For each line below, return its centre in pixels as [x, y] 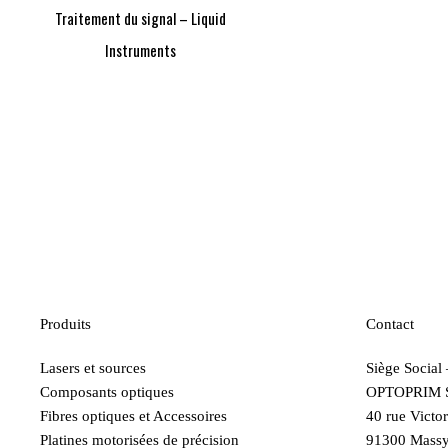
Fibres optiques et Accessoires [133, 415]
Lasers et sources [93, 367]
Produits [65, 323]
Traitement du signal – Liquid [140, 18]
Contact [390, 323]
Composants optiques [107, 391]
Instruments [140, 50]
